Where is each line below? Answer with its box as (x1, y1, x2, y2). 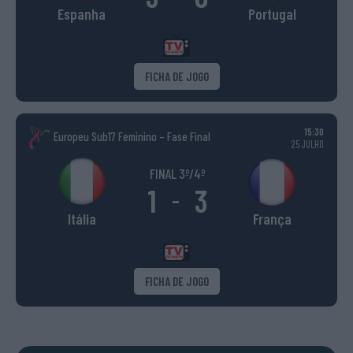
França (252, 210, 292, 229)
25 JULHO (291, 138, 324, 151)
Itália (67, 210, 96, 229)
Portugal (247, 5, 296, 24)
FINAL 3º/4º (149, 165, 205, 182)
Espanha (58, 5, 106, 24)
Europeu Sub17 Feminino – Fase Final (54, 128, 210, 143)
